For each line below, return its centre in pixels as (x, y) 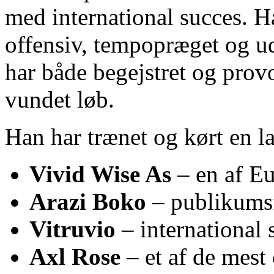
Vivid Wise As (100, 174)
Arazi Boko (88, 202)
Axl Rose (75, 257)
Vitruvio (72, 229)
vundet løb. (60, 100)
